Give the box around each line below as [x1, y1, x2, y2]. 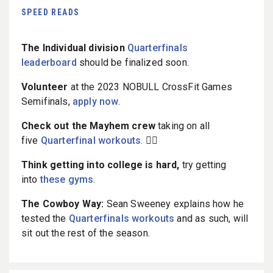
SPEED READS [21, 7, 80, 17]
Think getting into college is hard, [21, 158, 180, 171]
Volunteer [21, 80, 68, 93]
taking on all [155, 119, 210, 132]
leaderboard [21, 56, 77, 68]
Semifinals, [21, 95, 73, 107]
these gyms [37, 173, 94, 185]
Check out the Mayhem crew [21, 119, 155, 132]
